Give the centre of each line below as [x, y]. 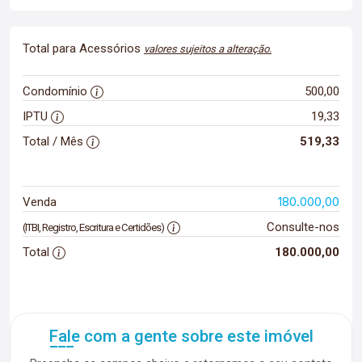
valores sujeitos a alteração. [208, 49]
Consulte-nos [303, 227]
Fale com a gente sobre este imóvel [181, 336]
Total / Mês [55, 141]
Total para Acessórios [83, 48]
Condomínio [57, 91]
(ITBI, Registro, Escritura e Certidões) [93, 227]
